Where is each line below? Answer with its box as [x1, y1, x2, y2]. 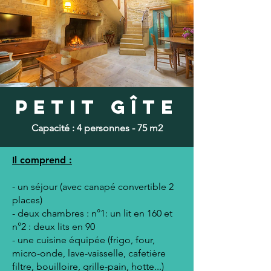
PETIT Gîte [15, 96, 179, 119]
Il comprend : [12, 154, 72, 166]
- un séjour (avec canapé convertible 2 [12, 181, 174, 192]
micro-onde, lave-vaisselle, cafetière [12, 247, 166, 259]
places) [12, 194, 42, 206]
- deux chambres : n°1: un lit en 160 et [12, 207, 172, 219]
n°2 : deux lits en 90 [12, 221, 95, 232]
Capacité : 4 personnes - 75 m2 [31, 122, 163, 134]
